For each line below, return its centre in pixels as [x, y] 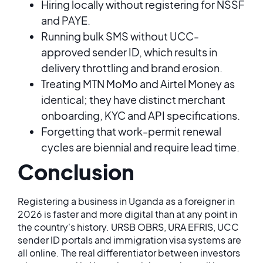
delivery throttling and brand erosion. [132, 68]
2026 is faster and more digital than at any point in [127, 214]
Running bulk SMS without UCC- [120, 36]
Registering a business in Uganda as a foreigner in [126, 201]
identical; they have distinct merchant [133, 100]
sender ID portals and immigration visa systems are [129, 240]
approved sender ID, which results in [129, 52]
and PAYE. [66, 20]
